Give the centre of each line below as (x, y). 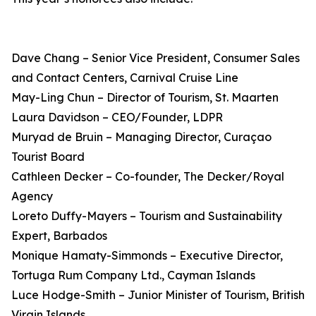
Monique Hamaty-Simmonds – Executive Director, (147, 255)
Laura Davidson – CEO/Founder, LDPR (117, 117)
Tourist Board (48, 157)
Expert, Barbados (59, 236)
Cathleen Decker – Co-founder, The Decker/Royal (148, 176)
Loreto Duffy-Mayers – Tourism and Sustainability (147, 216)
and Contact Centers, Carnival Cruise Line (125, 78)
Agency (32, 196)
